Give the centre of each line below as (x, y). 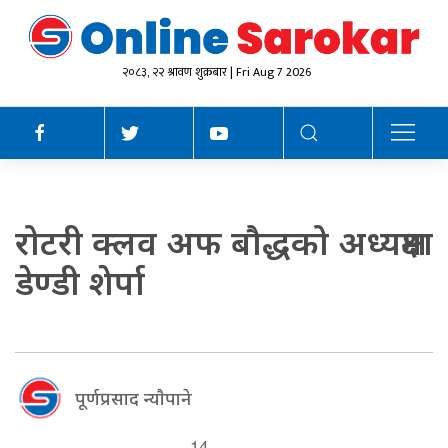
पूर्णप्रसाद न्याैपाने (133, 397)
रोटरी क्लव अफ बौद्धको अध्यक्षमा (224, 241)
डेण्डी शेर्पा (80, 281)
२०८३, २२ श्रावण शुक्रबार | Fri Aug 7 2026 (216, 71)
